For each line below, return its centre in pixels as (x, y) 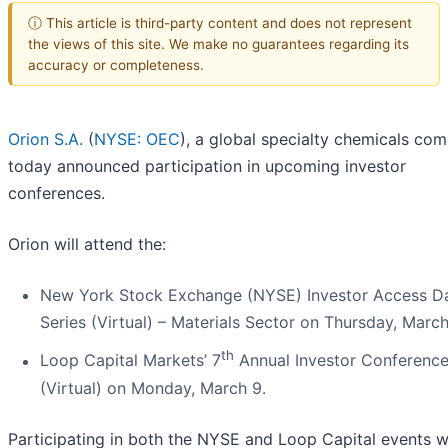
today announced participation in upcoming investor (207, 166)
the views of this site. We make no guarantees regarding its (218, 43)
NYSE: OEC (137, 139)
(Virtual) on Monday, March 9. (153, 387)
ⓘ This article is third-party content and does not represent (220, 22)
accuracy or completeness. (116, 64)
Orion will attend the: (87, 244)
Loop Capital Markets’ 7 (130, 360)
